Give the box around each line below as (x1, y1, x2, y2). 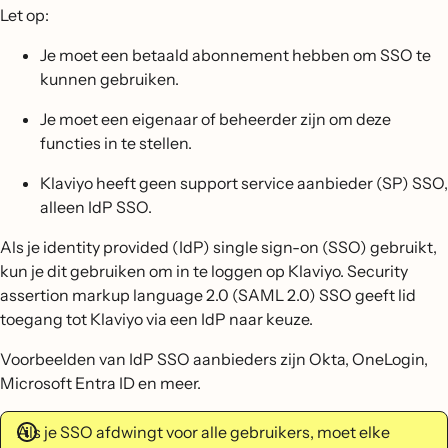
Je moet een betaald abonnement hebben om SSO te (40, 45, 431, 65)
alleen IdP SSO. (40, 197, 152, 217)
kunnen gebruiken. (40, 69, 179, 89)
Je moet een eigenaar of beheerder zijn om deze (40, 109, 391, 129)
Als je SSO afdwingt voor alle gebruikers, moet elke (17, 422, 390, 442)
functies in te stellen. (40, 133, 192, 153)
